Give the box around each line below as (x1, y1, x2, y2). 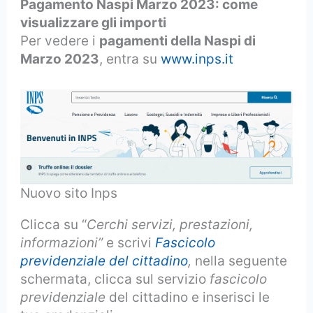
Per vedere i (20, 32, 100, 49)
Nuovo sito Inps (20, 185, 118, 202)
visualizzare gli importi (20, 14, 167, 31)
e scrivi (103, 235, 156, 252)
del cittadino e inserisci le (105, 289, 270, 306)
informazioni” (20, 235, 103, 252)
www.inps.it (161, 50, 234, 67)
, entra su (99, 50, 161, 67)
